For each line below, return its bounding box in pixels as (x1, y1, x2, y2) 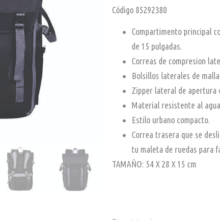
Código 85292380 (111, 4, 167, 15)
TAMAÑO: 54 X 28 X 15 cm (111, 159, 196, 169)
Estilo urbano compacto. (131, 115, 210, 125)
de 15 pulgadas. (131, 41, 182, 52)
